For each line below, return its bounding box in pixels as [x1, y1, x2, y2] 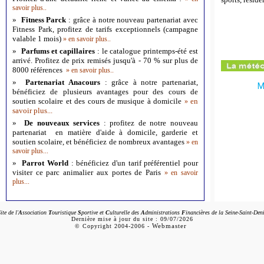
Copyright [82, 223, 114, 229]
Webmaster [152, 222, 187, 229]
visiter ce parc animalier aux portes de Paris [12, 168, 164, 177]
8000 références [12, 65, 66, 74]
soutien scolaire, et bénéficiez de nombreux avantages [12, 137, 186, 146]
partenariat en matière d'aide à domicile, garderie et [12, 128, 198, 137]
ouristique [52, 209, 78, 216]
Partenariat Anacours [21, 78, 105, 87]
